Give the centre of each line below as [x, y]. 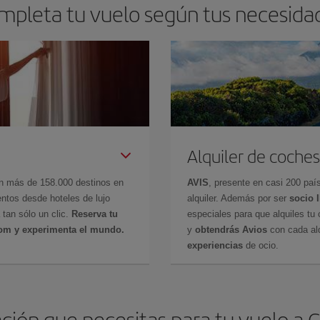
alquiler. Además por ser [238, 198]
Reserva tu [95, 214]
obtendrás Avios [231, 229]
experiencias [215, 245]
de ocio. [261, 245]
